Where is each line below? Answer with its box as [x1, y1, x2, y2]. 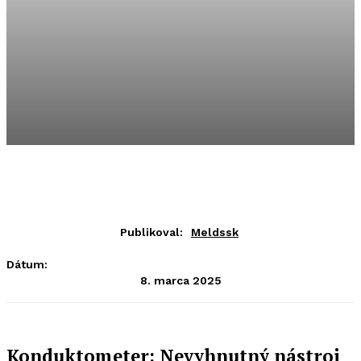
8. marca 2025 [139, 273, 222, 287]
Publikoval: [120, 226, 183, 239]
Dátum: [6, 258, 48, 271]
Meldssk [191, 226, 239, 239]
